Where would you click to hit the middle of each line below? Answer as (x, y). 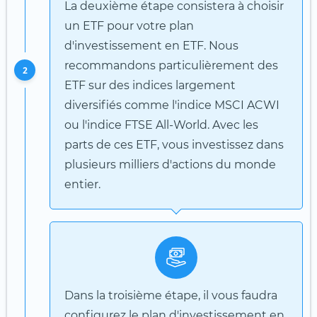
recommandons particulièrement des (171, 65)
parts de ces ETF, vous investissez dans (174, 144)
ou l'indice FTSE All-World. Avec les (161, 125)
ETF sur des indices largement (150, 85)
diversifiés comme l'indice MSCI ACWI (172, 105)
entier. (82, 184)
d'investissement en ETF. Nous (151, 45)
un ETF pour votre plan (129, 25)
